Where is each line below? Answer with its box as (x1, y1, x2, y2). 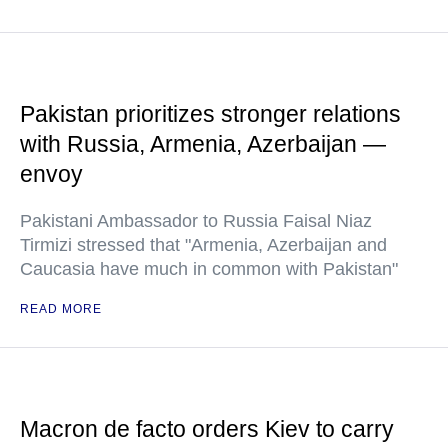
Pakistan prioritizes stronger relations (20, 101, 401, 127)
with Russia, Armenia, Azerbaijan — (20, 131, 386, 157)
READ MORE (20, 302, 102, 316)
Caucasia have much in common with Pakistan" (20, 259, 398, 279)
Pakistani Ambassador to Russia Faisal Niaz (20, 211, 372, 231)
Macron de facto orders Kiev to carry (20, 416, 394, 442)
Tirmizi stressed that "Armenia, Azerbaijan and (20, 235, 387, 255)
